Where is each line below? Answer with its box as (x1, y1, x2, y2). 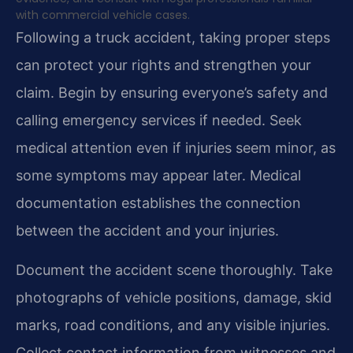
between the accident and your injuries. (16, 222, 279, 240)
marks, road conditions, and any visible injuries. (16, 316, 330, 333)
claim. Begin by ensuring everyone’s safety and (16, 84, 328, 102)
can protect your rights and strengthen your (16, 57, 311, 74)
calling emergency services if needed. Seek (16, 112, 302, 129)
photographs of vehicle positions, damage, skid (16, 288, 332, 306)
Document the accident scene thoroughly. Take (16, 261, 333, 278)
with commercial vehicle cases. (16, 7, 190, 24)
